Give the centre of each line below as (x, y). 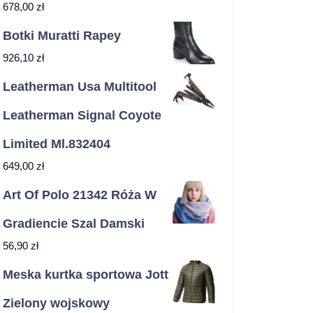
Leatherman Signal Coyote (82, 115)
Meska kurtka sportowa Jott (86, 275)
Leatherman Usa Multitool (80, 87)
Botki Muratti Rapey (62, 36)
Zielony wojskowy (56, 303)
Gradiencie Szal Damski (74, 224)
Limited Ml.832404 (57, 144)
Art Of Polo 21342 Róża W (80, 195)
